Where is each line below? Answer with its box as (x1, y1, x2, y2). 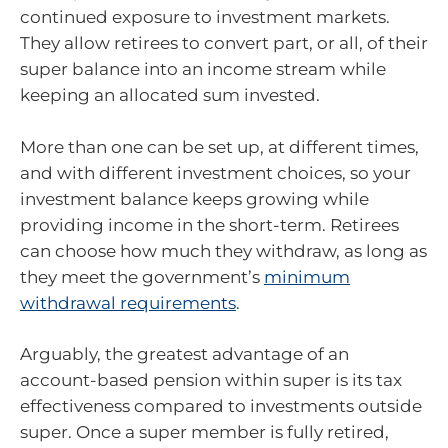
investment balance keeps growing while (20, 188, 369, 209)
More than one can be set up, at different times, (20, 136, 419, 157)
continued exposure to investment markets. (20, 7, 390, 27)
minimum (264, 266, 350, 287)
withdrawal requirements (20, 292, 236, 313)
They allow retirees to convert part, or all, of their (20, 33, 428, 53)
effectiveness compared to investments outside (20, 396, 422, 416)
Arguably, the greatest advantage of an (20, 344, 349, 364)
